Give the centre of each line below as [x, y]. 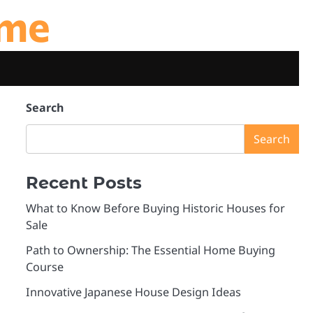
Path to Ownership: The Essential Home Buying [150, 250]
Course [44, 267]
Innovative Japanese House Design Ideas [133, 292]
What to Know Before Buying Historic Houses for [155, 208]
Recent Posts [83, 183]
